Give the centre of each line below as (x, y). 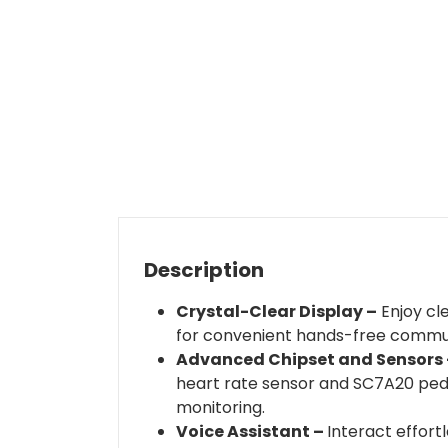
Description (204, 270)
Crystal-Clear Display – (276, 312)
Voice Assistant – (251, 432)
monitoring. (220, 408)
